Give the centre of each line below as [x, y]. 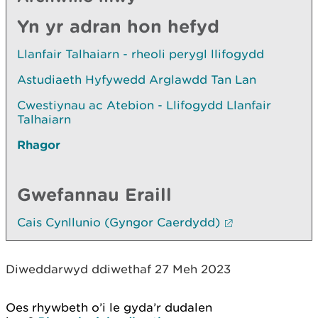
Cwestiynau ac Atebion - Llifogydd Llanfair [144, 105]
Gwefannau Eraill [94, 194]
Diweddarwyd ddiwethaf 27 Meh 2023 [118, 269]
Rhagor [39, 144]
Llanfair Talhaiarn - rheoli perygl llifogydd [141, 54]
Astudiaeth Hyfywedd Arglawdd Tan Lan [137, 79]
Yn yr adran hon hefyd [118, 26]
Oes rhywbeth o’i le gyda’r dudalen [109, 307]
